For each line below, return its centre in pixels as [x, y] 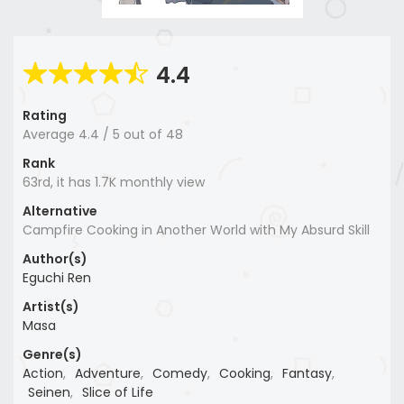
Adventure [108, 374]
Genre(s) [52, 355]
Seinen [49, 393]
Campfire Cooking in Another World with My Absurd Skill [196, 230]
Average [50, 135]
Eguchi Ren [57, 278]
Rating [45, 116]
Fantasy [307, 374]
